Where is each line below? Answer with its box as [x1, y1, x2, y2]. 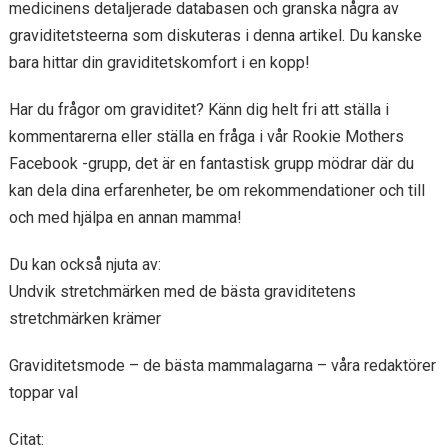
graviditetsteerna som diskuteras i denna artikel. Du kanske [8, 26, 422, 45]
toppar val [8, 383, 78, 402]
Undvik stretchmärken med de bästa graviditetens [8, 282, 356, 301]
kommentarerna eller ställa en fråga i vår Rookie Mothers [8, 127, 404, 146]
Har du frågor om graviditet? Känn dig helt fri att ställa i [8, 100, 389, 119]
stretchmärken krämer [8, 309, 161, 328]
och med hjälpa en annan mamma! [8, 208, 242, 227]
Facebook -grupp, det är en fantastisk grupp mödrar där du [8, 154, 414, 173]
